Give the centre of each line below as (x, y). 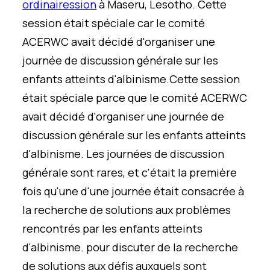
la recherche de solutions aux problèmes (127, 210)
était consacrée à (199, 191)
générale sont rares (73, 172)
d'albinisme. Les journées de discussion (124, 154)
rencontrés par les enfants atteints (113, 228)
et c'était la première (181, 172)
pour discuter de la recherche (162, 247)
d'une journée (116, 191)
